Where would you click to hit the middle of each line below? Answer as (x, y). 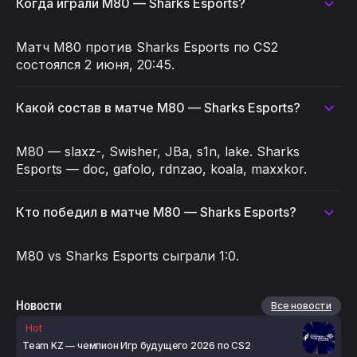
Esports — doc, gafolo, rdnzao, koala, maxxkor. (161, 169)
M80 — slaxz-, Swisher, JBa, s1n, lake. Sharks (158, 151)
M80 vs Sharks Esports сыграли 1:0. (127, 256)
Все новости (301, 306)
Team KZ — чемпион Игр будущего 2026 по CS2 (137, 345)
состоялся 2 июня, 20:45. (95, 65)
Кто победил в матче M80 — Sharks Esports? (156, 212)
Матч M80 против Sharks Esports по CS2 (147, 47)
